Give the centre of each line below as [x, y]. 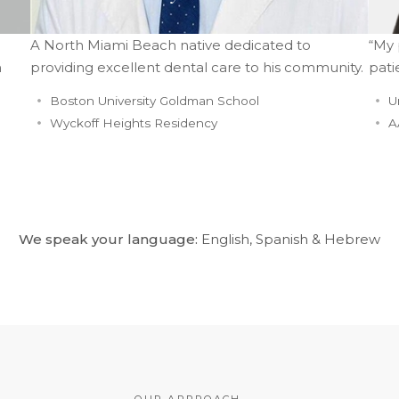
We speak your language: [108, 239]
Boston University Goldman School [154, 100]
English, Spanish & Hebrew [289, 239]
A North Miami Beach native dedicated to [171, 45]
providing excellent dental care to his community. [197, 67]
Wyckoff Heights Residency [133, 122]
